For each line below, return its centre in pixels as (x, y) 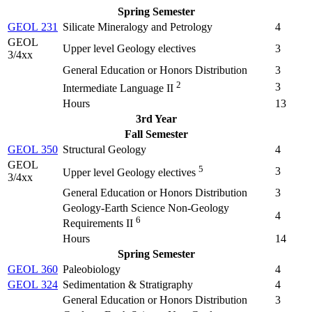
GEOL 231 (33, 26)
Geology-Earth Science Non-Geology (146, 208)
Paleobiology (92, 269)
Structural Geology (104, 149)
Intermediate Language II (118, 88)
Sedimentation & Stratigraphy (128, 284)
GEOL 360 (33, 269)
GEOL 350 (33, 149)
